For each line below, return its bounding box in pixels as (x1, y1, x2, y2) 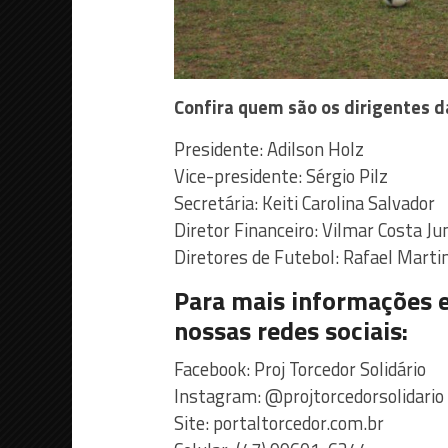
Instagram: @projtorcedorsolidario (174, 381, 444, 410)
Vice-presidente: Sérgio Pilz (174, 161, 388, 190)
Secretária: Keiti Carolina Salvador (174, 188, 435, 217)
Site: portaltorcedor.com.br (174, 408, 384, 437)
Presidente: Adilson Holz (174, 134, 364, 163)
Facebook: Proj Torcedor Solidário (174, 354, 426, 383)
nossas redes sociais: (174, 310, 408, 350)
